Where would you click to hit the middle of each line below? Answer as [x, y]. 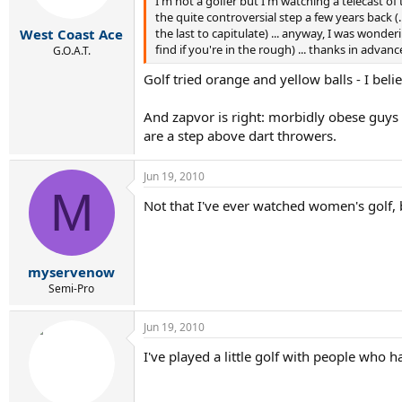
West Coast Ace [71, 34]
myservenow [71, 271]
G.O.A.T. [71, 51]
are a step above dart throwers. [240, 135]
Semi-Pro [71, 288]
